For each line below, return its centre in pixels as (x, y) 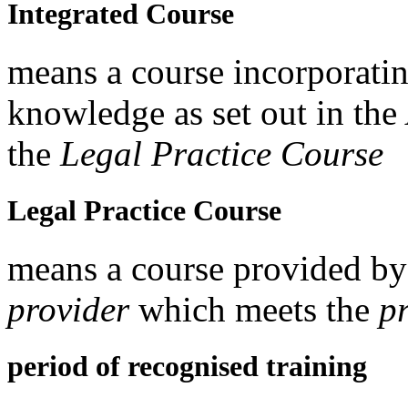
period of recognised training (187, 367)
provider (68, 310)
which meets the (254, 310)
